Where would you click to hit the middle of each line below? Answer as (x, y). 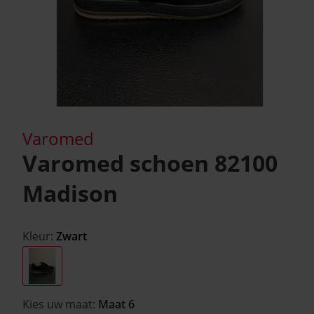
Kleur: (39, 236)
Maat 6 (116, 304)
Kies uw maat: (60, 304)
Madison (70, 193)
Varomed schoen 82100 (150, 163)
